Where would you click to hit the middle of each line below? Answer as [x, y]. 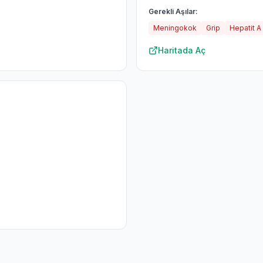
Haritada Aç [182, 50]
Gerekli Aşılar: [173, 11]
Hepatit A [245, 28]
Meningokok [175, 28]
